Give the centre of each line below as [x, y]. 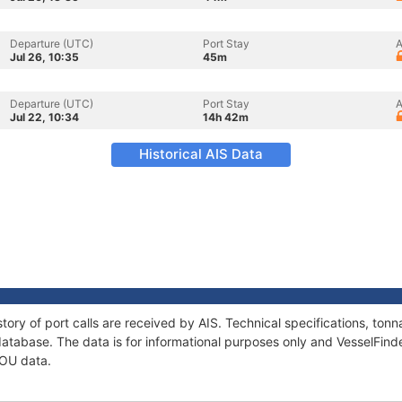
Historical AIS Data [201, 154]
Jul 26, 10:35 [44, 57]
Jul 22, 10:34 [44, 117]
